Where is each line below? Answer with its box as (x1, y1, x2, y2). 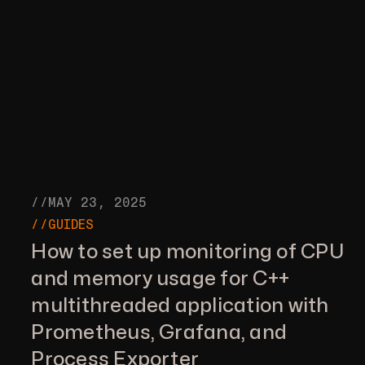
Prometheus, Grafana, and (31, 323, 288, 342)
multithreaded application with (31, 296, 329, 315)
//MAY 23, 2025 (31, 194, 147, 210)
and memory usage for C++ (31, 269, 290, 288)
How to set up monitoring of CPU (31, 242, 345, 262)
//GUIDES (31, 216, 95, 232)
